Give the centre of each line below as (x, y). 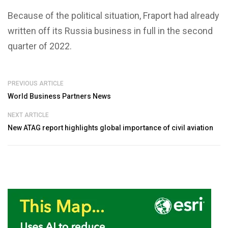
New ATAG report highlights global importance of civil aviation (110, 128)
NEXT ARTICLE (28, 115)
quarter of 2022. (40, 46)
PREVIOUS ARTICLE (36, 84)
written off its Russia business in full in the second (110, 31)
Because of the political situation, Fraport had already (113, 16)
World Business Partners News (59, 96)
